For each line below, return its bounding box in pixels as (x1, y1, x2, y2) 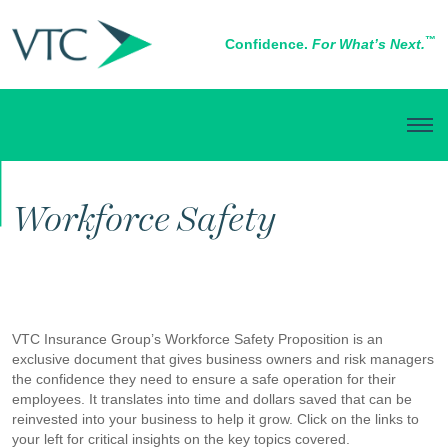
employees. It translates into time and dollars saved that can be (12, 390, 412, 407)
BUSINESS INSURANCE (12, 181, 166, 198)
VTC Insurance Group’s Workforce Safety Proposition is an (12, 330, 383, 347)
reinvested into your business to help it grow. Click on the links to (12, 410, 419, 427)
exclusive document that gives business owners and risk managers (12, 350, 434, 367)
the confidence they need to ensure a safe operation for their (12, 370, 396, 387)
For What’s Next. (312, 36, 425, 53)
